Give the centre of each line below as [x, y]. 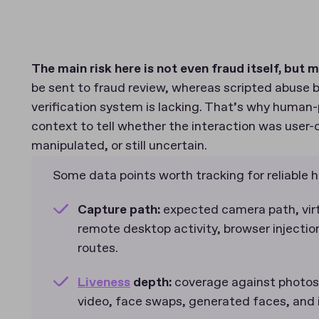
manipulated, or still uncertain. [119, 146]
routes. [98, 249]
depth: [151, 282]
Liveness [104, 282]
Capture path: [120, 210]
